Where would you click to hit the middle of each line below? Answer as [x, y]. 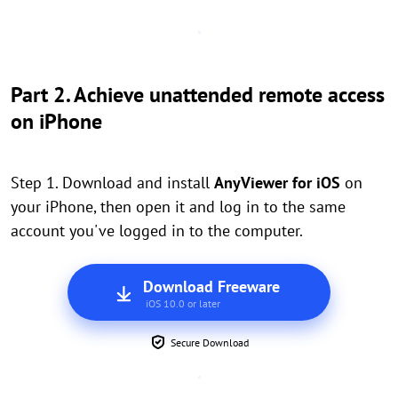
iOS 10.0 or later [183, 303]
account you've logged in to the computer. [159, 231]
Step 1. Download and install [112, 183]
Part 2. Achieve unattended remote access [198, 95]
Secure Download [210, 342]
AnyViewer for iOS [277, 183]
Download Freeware [211, 287]
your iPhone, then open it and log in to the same [178, 207]
